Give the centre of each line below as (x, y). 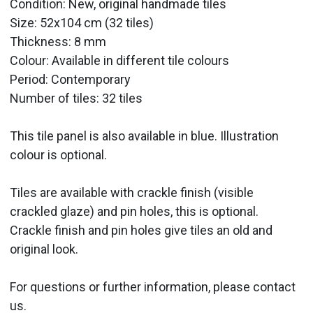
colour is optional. (59, 154)
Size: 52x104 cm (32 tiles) (82, 22)
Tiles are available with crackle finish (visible (132, 192)
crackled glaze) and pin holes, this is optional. (134, 211)
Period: (29, 79)
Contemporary (91, 79)
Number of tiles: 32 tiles (77, 98)
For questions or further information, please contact (153, 286)
